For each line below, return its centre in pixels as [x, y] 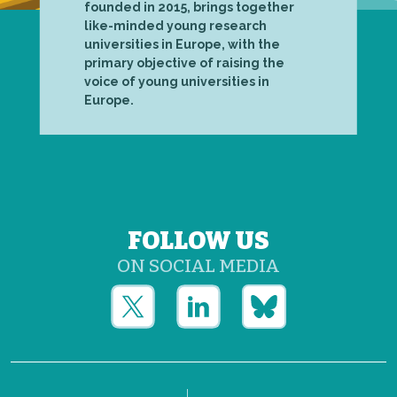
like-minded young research [175, 25]
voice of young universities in [176, 81]
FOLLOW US [198, 240]
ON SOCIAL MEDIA [198, 265]
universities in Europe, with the [182, 44]
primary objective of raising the [184, 62]
